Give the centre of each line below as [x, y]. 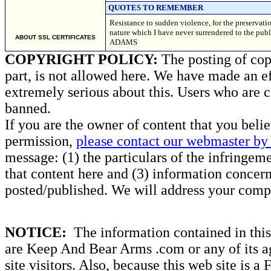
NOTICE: [36, 232]
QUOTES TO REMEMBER [156, 8]
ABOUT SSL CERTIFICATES [55, 37]
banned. [28, 108]
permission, [41, 141]
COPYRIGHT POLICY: [81, 59]
